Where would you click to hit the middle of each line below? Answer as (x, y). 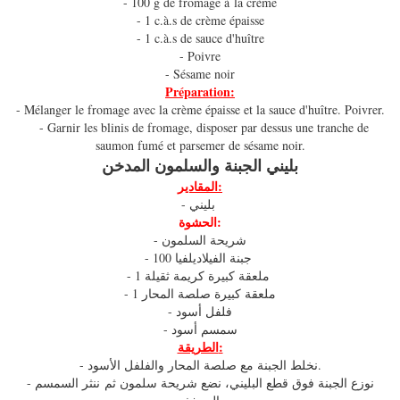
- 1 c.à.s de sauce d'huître (200, 38)
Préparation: (200, 92)
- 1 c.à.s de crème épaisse (200, 21)
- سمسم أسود (204, 329)
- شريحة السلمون (204, 240)
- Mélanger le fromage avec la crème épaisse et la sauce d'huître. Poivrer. (200, 110)
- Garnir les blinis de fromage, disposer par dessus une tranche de (204, 128)
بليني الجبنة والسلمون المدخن (200, 166)
